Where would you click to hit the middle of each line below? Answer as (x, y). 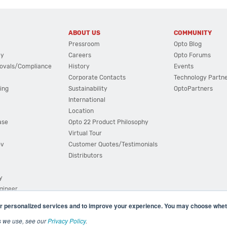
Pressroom (84, 44)
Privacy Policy (67, 221)
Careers (80, 55)
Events (184, 66)
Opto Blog (188, 44)
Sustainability (88, 89)
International (87, 100)
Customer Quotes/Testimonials (113, 144)
